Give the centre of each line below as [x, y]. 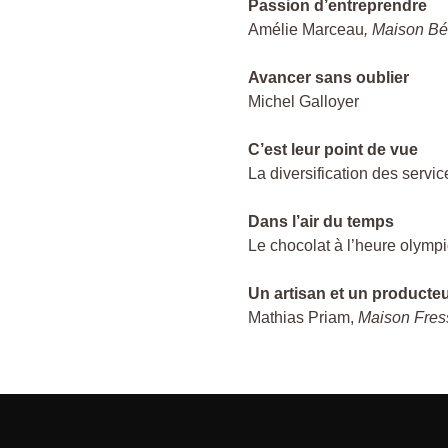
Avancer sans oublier [330, 78]
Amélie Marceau [306, 30]
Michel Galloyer [303, 102]
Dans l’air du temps [321, 222]
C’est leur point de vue [335, 150]
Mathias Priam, [303, 318]
